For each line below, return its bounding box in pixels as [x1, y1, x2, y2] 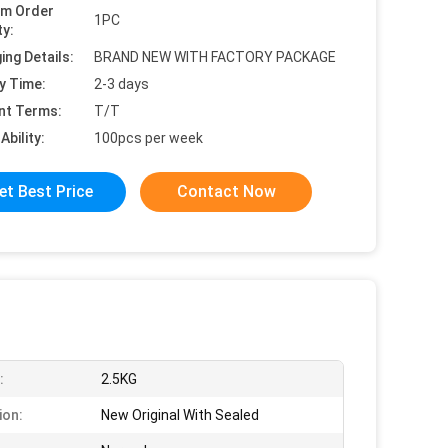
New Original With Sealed [101, 407, 259, 423]
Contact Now [176, 182, 276, 201]
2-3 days [94, 76, 149, 92]
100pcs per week [94, 130, 203, 146]
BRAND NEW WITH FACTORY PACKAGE [94, 49, 336, 65]
